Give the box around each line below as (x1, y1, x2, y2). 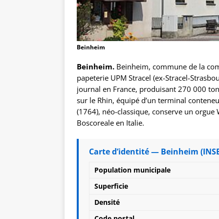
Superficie (94, 181, 128, 191)
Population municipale (94, 165, 171, 175)
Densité (94, 197, 120, 207)
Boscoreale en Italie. (77, 118, 144, 128)
